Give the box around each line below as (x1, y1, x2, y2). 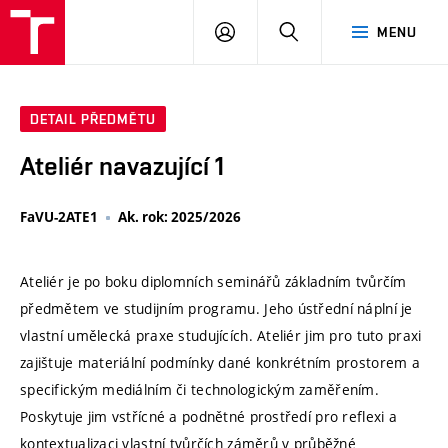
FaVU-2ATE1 (20, 208, 98, 227)
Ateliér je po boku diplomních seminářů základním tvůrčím (20, 271, 407, 291)
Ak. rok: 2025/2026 (118, 208, 241, 227)
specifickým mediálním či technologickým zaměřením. (20, 379, 379, 399)
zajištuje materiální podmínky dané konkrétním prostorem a (20, 352, 420, 372)
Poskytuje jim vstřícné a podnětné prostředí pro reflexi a (20, 406, 397, 426)
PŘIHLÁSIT (234, 23, 306, 39)
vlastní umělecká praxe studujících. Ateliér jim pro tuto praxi (20, 325, 422, 345)
